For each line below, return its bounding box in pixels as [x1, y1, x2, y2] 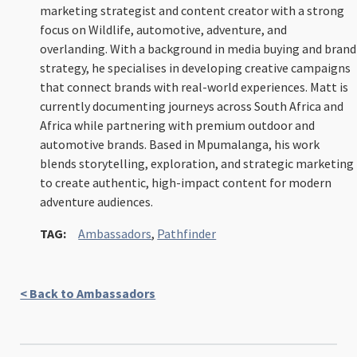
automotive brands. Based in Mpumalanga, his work [40, 135, 320, 152]
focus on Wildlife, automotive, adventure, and [40, 21, 288, 37]
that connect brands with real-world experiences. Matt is [40, 78, 349, 95]
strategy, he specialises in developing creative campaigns [40, 59, 351, 76]
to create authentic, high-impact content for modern [40, 174, 332, 190]
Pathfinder [157, 225, 217, 241]
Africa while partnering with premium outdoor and [40, 116, 316, 133]
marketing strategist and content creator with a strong [40, 2, 345, 18]
